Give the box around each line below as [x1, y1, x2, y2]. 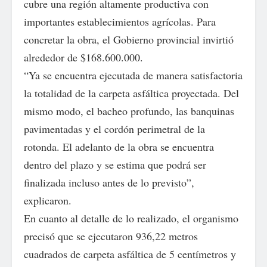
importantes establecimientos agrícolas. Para [24, 14, 216, 29]
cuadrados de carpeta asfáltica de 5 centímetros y [24, 247, 236, 261]
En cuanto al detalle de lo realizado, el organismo [24, 211, 238, 225]
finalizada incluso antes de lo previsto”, [24, 175, 194, 190]
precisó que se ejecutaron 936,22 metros [24, 229, 198, 243]
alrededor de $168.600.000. [24, 50, 143, 64]
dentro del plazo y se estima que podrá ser [24, 157, 206, 172]
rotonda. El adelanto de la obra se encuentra [24, 139, 214, 154]
